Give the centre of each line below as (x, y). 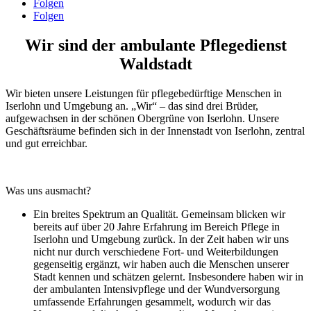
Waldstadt (155, 64)
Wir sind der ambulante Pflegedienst (155, 45)
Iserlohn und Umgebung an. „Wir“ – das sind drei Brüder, (132, 106)
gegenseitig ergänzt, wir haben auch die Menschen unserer (161, 264)
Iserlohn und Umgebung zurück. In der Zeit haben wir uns (161, 239)
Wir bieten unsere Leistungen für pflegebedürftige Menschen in (144, 93)
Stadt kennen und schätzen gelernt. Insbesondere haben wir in (168, 276)
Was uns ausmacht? (48, 190)
